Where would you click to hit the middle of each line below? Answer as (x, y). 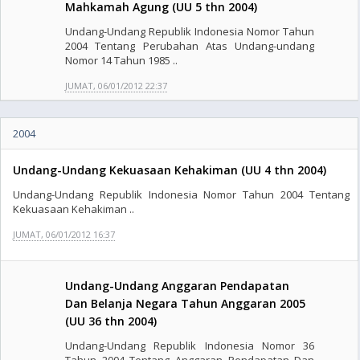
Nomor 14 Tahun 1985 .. (121, 60)
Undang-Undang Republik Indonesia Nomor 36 (190, 346)
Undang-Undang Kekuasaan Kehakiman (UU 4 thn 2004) (170, 170)
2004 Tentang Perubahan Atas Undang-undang (190, 46)
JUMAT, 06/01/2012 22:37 (116, 86)
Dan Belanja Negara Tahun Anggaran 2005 (185, 303)
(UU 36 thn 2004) (111, 321)
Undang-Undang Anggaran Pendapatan (177, 286)
